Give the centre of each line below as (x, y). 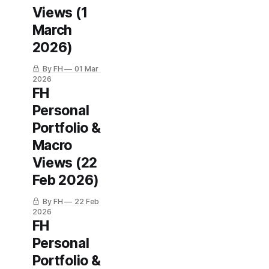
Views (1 (60, 13)
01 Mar (87, 69)
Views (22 (65, 163)
